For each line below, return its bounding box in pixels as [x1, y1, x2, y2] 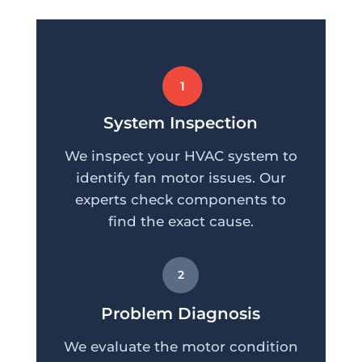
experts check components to [75, 192, 287, 208]
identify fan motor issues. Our [75, 170, 286, 187]
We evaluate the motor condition [63, 339, 298, 356]
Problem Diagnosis [101, 304, 261, 324]
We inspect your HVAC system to [64, 148, 297, 165]
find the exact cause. [107, 213, 254, 230]
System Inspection [103, 113, 259, 133]
